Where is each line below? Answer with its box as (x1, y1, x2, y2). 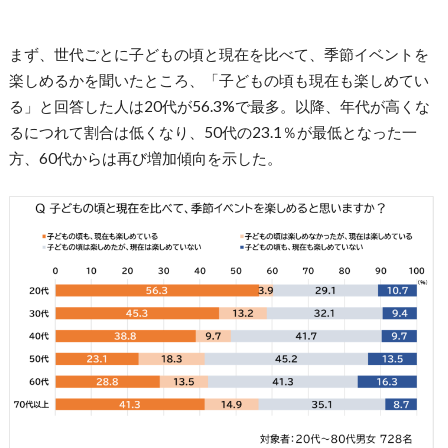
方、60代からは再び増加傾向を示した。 (8, 149, 282, 168)
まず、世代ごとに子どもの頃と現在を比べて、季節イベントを (8, 45, 429, 64)
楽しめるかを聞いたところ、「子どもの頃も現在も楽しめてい (8, 71, 429, 90)
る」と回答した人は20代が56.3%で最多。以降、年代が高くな (8, 97, 430, 116)
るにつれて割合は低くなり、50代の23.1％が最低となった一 (8, 123, 417, 142)
